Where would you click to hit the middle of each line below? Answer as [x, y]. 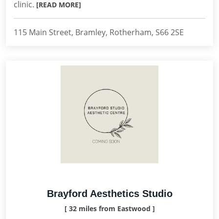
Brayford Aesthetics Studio [109, 194]
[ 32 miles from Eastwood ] [109, 208]
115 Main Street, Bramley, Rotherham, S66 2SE [99, 32]
